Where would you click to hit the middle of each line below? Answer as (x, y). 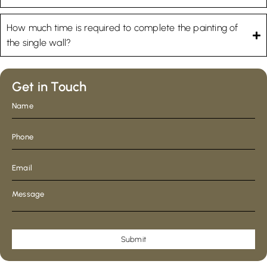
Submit (133, 240)
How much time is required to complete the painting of (122, 28)
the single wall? (39, 43)
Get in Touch (49, 87)
